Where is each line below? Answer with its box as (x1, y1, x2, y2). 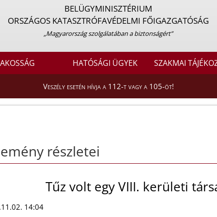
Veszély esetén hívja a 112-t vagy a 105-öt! (43, 81, 174, 92)
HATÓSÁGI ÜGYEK (73, 58, 138, 69)
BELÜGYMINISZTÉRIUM (64, 3, 153, 14)
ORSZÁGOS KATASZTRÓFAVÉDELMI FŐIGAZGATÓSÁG (8, 15, 209, 26)
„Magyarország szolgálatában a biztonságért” (44, 29, 173, 38)
